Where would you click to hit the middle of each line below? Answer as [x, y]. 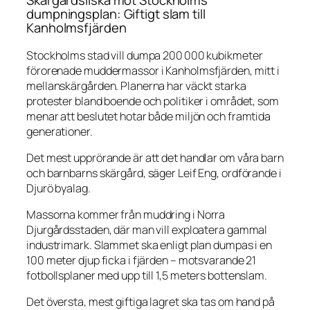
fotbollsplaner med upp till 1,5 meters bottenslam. [147, 276]
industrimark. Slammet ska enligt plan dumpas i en [149, 245]
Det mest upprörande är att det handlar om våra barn [155, 157]
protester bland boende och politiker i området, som [153, 101]
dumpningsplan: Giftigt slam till [116, 14]
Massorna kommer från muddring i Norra [126, 215]
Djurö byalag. [58, 188]
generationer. [60, 131]
